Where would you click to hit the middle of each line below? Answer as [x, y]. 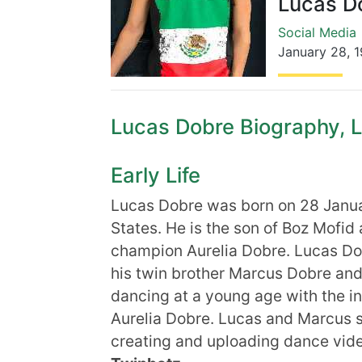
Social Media [317, 32]
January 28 [312, 52]
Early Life [156, 175]
